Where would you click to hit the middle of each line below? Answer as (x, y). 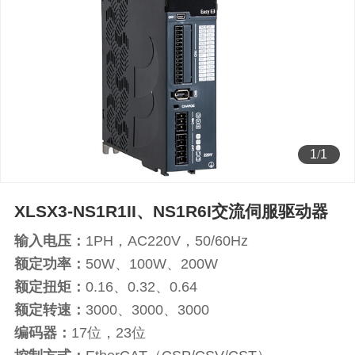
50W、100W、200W (151, 264)
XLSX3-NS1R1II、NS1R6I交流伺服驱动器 (171, 211)
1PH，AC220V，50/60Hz (166, 241)
